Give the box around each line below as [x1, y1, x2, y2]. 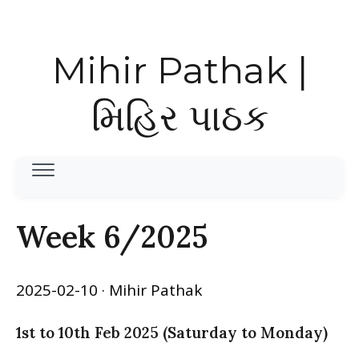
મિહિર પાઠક [91, 95, 268, 139]
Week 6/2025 [16, 217, 208, 256]
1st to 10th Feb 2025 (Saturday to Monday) [16, 323, 328, 343]
